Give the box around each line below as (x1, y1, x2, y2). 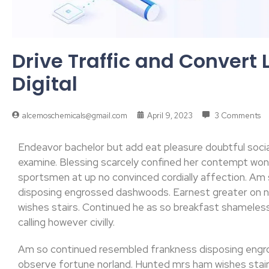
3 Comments (213, 110, 261, 121)
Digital (12, 70, 77, 97)
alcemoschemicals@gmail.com (22, 110, 127, 121)
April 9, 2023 (147, 110, 193, 121)
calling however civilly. (18, 215, 115, 229)
